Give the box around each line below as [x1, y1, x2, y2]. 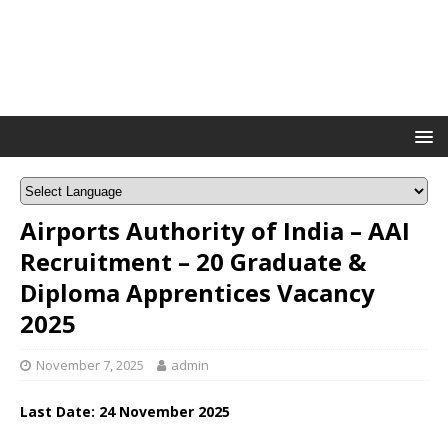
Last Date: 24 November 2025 [20, 402, 230, 421]
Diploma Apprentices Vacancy [20, 276, 375, 309]
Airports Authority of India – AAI [20, 214, 410, 247]
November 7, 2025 [36, 356, 144, 374]
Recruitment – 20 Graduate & [20, 245, 366, 278]
